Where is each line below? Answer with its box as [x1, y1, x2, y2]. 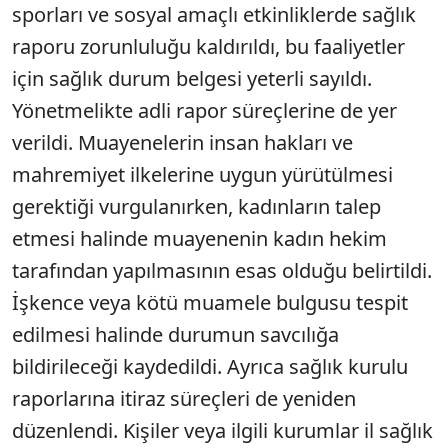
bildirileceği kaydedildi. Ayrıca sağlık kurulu [12, 353, 408, 381]
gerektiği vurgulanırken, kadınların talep [12, 193, 381, 221]
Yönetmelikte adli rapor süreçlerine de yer [12, 97, 397, 125]
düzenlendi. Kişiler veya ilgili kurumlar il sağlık [12, 417, 433, 445]
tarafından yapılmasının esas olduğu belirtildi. [12, 257, 432, 285]
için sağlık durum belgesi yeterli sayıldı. [12, 65, 372, 93]
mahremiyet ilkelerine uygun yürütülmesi [12, 161, 393, 189]
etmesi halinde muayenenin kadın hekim [12, 225, 387, 253]
